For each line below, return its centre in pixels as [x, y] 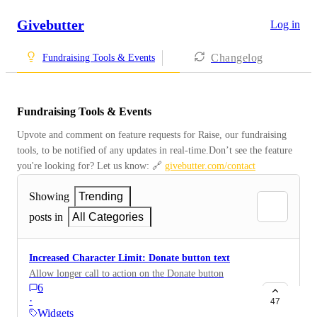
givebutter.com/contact [210, 166]
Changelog [237, 58]
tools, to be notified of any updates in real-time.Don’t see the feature [155, 151]
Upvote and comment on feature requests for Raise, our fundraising [152, 135]
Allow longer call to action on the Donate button [126, 274]
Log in [285, 24]
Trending [101, 197]
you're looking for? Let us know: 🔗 [91, 166]
